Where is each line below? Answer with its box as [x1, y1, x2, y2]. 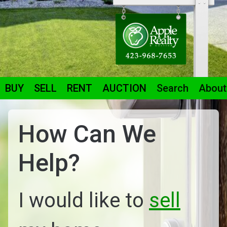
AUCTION [102, 82, 146, 94]
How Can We [18, 120, 156, 148]
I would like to [18, 188, 149, 212]
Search [157, 82, 188, 94]
